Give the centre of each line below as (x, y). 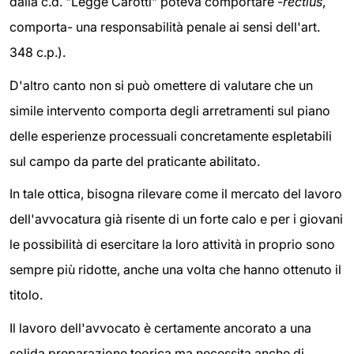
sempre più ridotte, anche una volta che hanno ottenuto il (175, 270)
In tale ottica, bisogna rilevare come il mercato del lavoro (176, 194)
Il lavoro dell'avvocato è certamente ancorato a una (160, 328)
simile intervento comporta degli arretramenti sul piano (170, 110)
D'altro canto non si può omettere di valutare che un (161, 85)
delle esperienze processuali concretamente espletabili (171, 136)
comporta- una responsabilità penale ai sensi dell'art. (165, 27)
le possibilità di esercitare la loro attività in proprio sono (172, 245)
